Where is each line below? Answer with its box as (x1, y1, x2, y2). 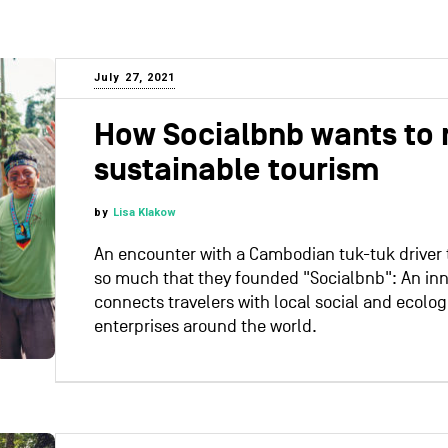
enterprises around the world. (94, 316, 317, 338)
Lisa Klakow (113, 206, 177, 220)
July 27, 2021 (94, 71, 176, 85)
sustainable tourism (94, 152, 379, 191)
